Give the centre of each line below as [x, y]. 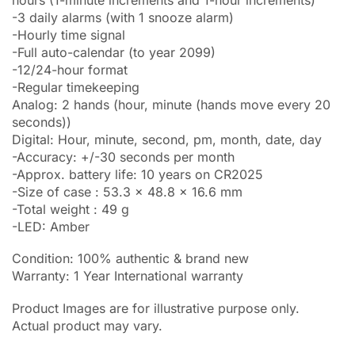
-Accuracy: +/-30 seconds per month [123, 157]
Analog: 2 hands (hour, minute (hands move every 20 [171, 104]
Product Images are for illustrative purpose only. [156, 308]
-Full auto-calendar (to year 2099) [114, 52]
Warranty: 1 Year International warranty [128, 276]
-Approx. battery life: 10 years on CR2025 [137, 174]
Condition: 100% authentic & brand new [130, 259]
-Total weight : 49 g [71, 209]
